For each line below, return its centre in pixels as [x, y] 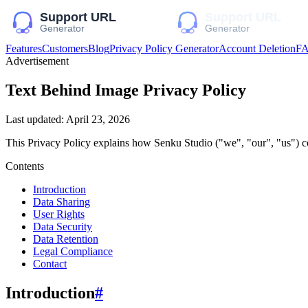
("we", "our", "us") [257, 142]
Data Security [63, 226]
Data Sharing [62, 201]
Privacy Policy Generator [164, 48]
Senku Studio [183, 142]
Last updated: [36, 119]
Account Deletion [257, 48]
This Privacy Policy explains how [80, 142]
